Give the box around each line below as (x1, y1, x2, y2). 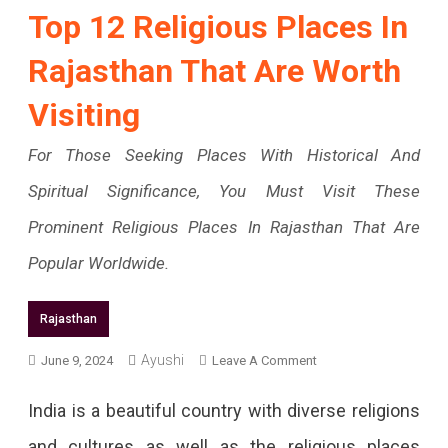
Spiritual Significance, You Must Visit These (27, 180, 421, 201)
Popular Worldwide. (27, 252, 169, 273)
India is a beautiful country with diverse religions (27, 399, 421, 421)
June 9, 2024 (40, 352, 113, 368)
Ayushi (140, 351, 184, 368)
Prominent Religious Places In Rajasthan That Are (27, 216, 421, 237)
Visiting (27, 95, 140, 134)
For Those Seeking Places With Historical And (27, 144, 421, 165)
